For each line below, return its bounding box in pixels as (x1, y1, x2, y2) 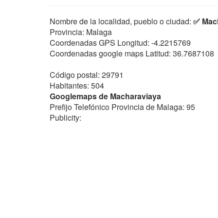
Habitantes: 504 (50, 80, 104, 91)
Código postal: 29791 (50, 69, 124, 80)
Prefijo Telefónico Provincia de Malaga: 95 (50, 101, 195, 112)
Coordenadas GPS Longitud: (50, 37, 149, 48)
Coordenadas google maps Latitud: (50, 48, 171, 59)
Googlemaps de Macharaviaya (50, 91, 161, 102)
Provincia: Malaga (50, 26, 112, 37)
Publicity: (50, 112, 81, 123)
